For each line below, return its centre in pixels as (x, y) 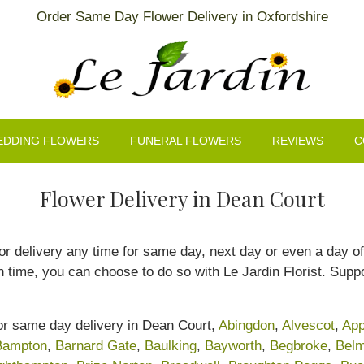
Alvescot (308, 325)
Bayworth (233, 345)
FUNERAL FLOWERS (186, 141)
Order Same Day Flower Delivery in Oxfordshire (182, 17)
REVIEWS (298, 141)
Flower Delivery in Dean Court (182, 199)
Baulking (171, 345)
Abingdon (247, 325)
